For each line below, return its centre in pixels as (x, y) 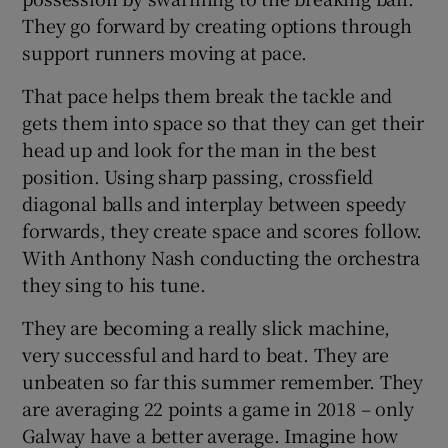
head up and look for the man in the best (199, 148)
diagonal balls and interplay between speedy (214, 202)
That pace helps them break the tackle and (207, 94)
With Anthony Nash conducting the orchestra (221, 256)
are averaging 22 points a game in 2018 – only (218, 407)
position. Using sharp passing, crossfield (198, 175)
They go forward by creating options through (217, 24)
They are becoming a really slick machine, (206, 326)
